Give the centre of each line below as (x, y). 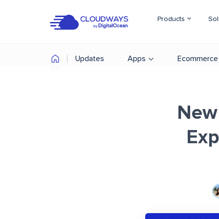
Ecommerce (198, 59)
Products (172, 19)
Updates (90, 59)
